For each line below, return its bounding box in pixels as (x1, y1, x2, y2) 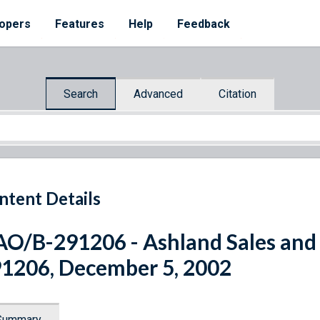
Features (55, 17, 104, 31)
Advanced (134, 86, 183, 101)
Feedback (177, 17, 230, 31)
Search (64, 86, 98, 101)
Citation (219, 86, 256, 101)
